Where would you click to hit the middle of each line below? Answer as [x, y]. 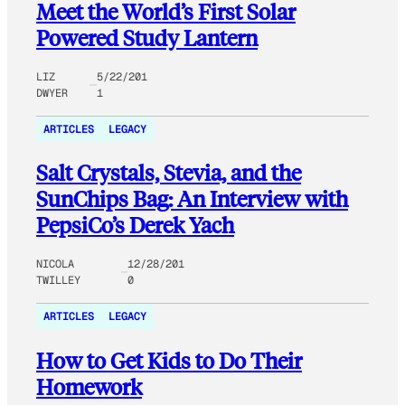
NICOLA [55, 264]
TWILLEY [58, 281]
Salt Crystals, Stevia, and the [169, 173]
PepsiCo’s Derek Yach [135, 225]
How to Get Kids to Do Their [169, 361]
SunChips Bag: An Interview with [192, 199]
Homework [89, 387]
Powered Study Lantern [147, 37]
